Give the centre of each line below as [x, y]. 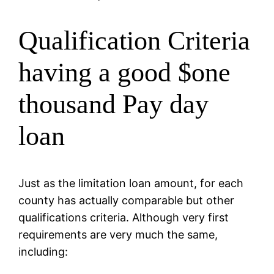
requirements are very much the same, [118, 234]
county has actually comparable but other [127, 200]
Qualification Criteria [135, 41]
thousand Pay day [114, 105]
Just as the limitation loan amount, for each [131, 183]
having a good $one [125, 73]
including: [43, 251]
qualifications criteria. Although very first [124, 217]
